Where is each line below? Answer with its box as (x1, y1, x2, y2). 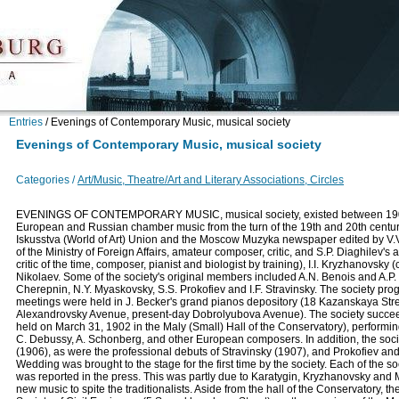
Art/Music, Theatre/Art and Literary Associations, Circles (77, 174, 344, 186)
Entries (9, 116, 43, 128)
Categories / (16, 174, 75, 186)
